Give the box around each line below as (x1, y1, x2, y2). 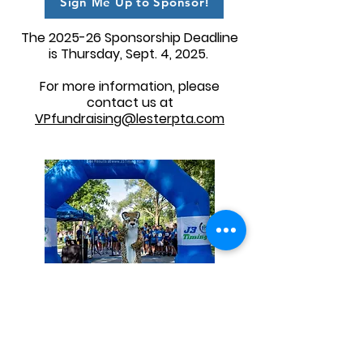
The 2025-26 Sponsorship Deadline (21, 28, 238, 47)
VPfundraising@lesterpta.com (35, 109, 224, 128)
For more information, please (40, 77, 220, 96)
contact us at (86, 93, 173, 112)
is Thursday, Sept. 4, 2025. (48, 45, 211, 63)
